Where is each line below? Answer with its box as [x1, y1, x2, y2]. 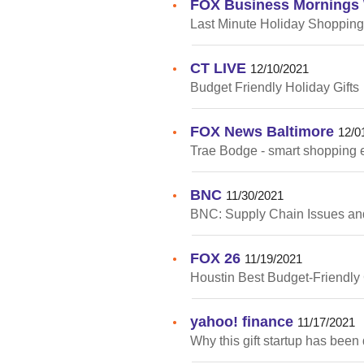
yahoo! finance [190, 312, 293, 330]
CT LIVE [190, 58, 246, 76]
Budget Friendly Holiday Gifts [190, 80, 359, 94]
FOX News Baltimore [190, 122, 334, 140]
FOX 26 [190, 249, 240, 266]
